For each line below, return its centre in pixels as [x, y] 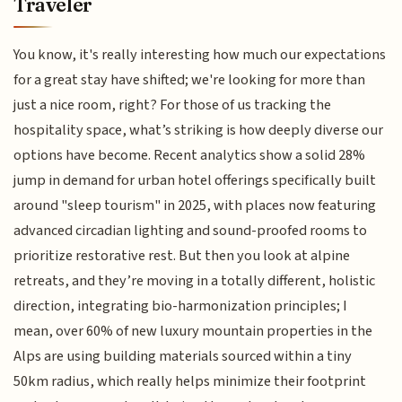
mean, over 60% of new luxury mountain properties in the [193, 332]
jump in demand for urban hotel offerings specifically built [195, 181]
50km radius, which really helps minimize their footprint [190, 382]
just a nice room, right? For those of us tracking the [173, 105]
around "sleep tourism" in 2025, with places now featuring [195, 206]
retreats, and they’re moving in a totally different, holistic [195, 281]
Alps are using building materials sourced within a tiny [183, 357]
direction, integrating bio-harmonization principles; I [181, 306]
